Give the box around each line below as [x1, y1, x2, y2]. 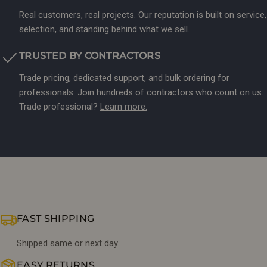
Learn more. [100, 101, 147, 113]
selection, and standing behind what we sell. [19, 24, 190, 35]
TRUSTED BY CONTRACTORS [19, 50, 161, 62]
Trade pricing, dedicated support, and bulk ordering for [19, 73, 229, 84]
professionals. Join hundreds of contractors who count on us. [19, 87, 263, 98]
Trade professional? [19, 101, 100, 113]
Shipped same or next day [17, 238, 118, 249]
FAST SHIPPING [17, 213, 95, 225]
